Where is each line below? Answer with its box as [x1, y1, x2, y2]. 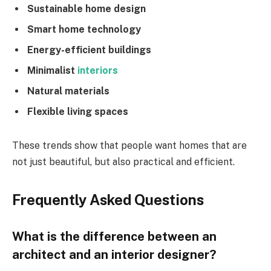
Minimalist [27, 64, 77, 76]
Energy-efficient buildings [27, 44, 151, 56]
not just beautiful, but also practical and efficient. [12, 155, 235, 168]
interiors [77, 64, 118, 76]
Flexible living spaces [27, 105, 128, 117]
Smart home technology [27, 23, 141, 35]
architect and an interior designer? [12, 247, 217, 262]
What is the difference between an [12, 229, 217, 244]
